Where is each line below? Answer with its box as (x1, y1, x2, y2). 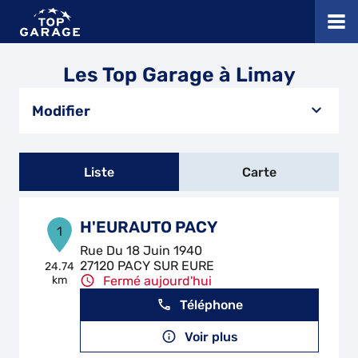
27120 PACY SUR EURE (80, 258, 215, 273)
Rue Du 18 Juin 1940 (80, 243, 203, 258)
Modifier (32, 101, 90, 120)
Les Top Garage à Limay (62, 63, 296, 86)
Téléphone (179, 296, 243, 312)
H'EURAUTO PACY (80, 217, 218, 237)
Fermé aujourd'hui (103, 273, 213, 288)
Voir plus (184, 328, 238, 344)
